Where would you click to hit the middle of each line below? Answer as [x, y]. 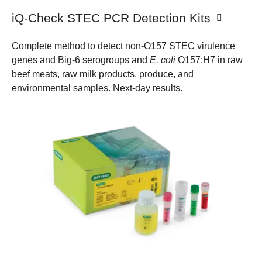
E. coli [163, 60]
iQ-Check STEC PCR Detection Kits [113, 18]
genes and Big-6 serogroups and [81, 60]
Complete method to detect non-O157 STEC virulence [123, 46]
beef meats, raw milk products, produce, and [103, 74]
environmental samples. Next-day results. [97, 88]
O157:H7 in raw [209, 60]
